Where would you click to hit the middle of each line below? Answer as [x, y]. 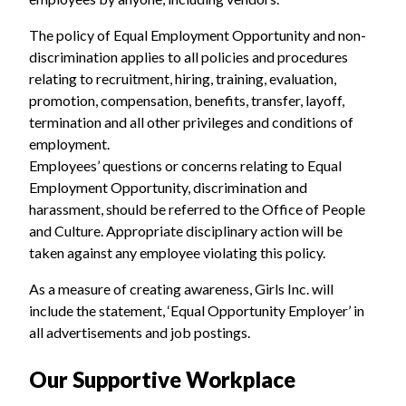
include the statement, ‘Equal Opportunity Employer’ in [197, 310]
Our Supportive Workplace [162, 379]
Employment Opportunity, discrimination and [168, 187]
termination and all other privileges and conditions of [191, 121]
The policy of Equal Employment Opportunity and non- [198, 34]
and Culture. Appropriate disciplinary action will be [186, 230]
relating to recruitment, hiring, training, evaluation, [183, 78]
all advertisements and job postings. [140, 332]
